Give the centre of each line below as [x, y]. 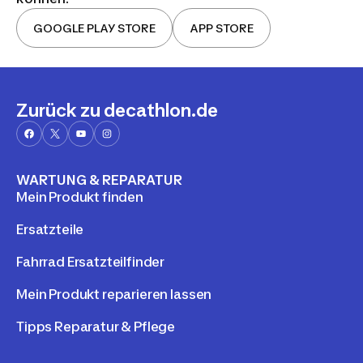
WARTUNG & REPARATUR [99, 179]
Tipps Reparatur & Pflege [96, 326]
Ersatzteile [50, 229]
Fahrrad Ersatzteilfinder [91, 261]
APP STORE [222, 28]
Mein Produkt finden [80, 196]
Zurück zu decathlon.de [117, 110]
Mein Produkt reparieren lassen [114, 294]
